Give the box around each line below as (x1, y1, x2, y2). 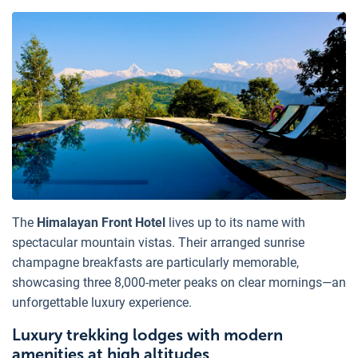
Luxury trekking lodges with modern (12, 325, 283, 345)
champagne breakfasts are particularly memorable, (12, 255, 299, 271)
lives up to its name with (165, 215, 305, 231)
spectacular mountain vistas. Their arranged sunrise (12, 235, 304, 251)
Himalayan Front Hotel (37, 215, 165, 231)
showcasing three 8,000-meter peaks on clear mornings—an (12, 275, 346, 291)
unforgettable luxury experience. (12, 295, 192, 311)
